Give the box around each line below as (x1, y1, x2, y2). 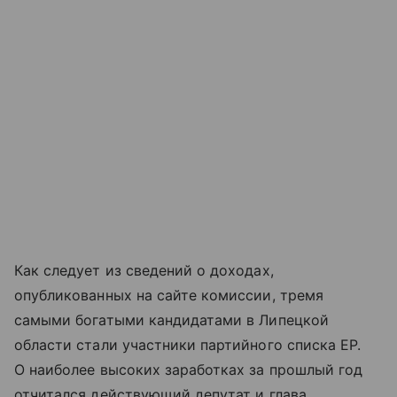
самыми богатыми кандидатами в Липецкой (14, 311, 329, 330)
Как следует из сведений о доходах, (14, 261, 274, 280)
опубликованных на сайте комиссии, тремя (14, 286, 323, 305)
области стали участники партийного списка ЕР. (14, 336, 362, 354)
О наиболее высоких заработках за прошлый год (14, 361, 363, 379)
